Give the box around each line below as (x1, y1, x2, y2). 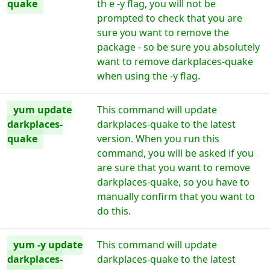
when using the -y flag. (97, 69, 201, 83)
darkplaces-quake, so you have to (97, 175, 250, 189)
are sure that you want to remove (97, 161, 251, 174)
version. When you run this (97, 132, 220, 145)
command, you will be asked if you (97, 146, 254, 160)
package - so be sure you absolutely (97, 40, 260, 54)
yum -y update (13, 238, 83, 251)
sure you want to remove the (97, 26, 230, 39)
